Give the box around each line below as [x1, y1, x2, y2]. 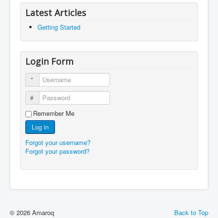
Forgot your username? [25, 137, 91, 147]
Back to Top [174, 207, 208, 217]
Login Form [25, 55, 73, 67]
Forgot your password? [25, 146, 90, 156]
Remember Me [33, 108, 74, 118]
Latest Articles [25, 6, 86, 18]
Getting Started [37, 22, 80, 32]
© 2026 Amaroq [10, 207, 54, 217]
